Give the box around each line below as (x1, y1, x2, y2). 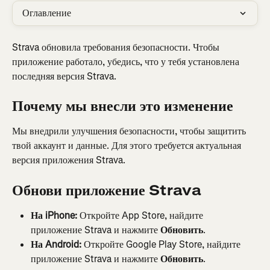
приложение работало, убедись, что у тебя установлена (12, 55, 242, 68)
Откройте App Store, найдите (77, 209, 206, 222)
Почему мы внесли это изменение (12, 96, 233, 116)
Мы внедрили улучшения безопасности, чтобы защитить (12, 125, 248, 138)
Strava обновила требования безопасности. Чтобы (12, 41, 222, 54)
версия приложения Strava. (12, 154, 125, 167)
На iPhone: (31, 209, 77, 222)
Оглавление (22, 7, 71, 19)
